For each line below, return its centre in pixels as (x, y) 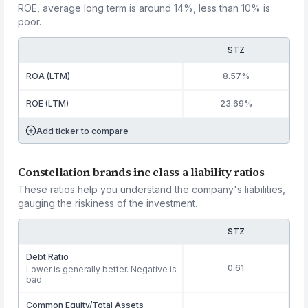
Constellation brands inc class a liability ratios (141, 173)
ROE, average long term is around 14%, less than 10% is (144, 8)
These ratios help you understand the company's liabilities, (152, 189)
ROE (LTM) (48, 103)
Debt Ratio (48, 257)
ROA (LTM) (48, 76)
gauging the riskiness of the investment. (108, 203)
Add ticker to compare (83, 131)
